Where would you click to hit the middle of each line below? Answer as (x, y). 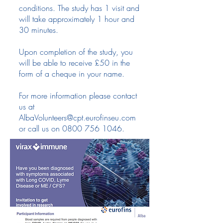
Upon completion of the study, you (76, 52)
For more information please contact (78, 96)
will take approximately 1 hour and (77, 19)
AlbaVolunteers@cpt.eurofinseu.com (77, 117)
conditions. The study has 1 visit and (79, 8)
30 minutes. (40, 30)
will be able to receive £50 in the (74, 63)
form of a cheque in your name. (72, 74)
